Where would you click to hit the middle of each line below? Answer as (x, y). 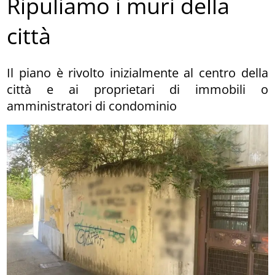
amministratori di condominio (92, 106)
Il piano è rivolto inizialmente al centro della (137, 72)
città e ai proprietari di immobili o (137, 89)
